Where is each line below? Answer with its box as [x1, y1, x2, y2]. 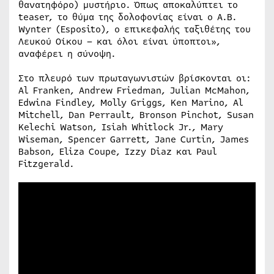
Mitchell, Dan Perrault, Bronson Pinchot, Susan [18, 108, 254, 122]
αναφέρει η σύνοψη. [18, 46, 116, 61]
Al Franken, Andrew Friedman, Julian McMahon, [18, 83, 250, 97]
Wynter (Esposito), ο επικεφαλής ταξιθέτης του [18, 22, 251, 36]
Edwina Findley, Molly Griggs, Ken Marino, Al [18, 95, 243, 109]
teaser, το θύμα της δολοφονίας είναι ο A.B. [18, 10, 237, 24]
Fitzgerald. [18, 157, 74, 171]
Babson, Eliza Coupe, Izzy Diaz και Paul [18, 144, 217, 158]
